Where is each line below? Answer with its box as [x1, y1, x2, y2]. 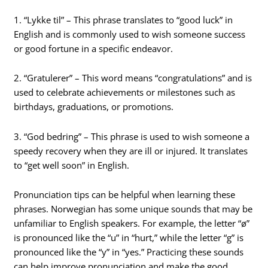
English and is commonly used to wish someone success [14, 28, 246, 40]
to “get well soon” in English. [14, 159, 130, 171]
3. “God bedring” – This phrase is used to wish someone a [14, 130, 250, 142]
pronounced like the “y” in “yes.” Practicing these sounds [14, 246, 244, 258]
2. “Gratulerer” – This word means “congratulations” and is [14, 72, 252, 84]
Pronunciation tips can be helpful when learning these [14, 188, 236, 201]
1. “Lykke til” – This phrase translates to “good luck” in [14, 13, 233, 26]
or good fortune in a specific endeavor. [14, 42, 173, 54]
